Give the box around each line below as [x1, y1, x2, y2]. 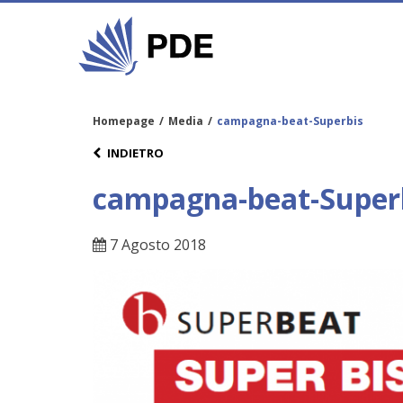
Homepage [93, 112, 155, 129]
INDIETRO [107, 144, 164, 161]
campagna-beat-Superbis [217, 112, 363, 129]
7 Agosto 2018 [106, 235, 206, 255]
